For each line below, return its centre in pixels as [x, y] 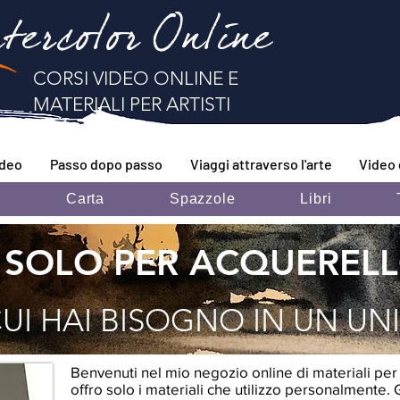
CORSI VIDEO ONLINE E [136, 78]
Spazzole [203, 199]
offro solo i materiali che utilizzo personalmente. [230, 389]
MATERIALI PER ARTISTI [132, 104]
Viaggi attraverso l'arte [261, 164]
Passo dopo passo [106, 164]
